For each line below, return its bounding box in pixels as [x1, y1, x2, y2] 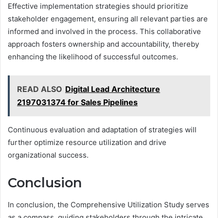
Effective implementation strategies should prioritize [8, 1, 188, 11]
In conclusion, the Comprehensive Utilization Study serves [8, 200, 209, 209]
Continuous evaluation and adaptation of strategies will [8, 125, 197, 135]
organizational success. [8, 150, 89, 160]
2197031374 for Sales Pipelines [17, 97, 138, 108]
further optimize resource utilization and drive [8, 138, 166, 147]
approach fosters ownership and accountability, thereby [8, 39, 199, 49]
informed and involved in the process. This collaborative [8, 27, 201, 36]
